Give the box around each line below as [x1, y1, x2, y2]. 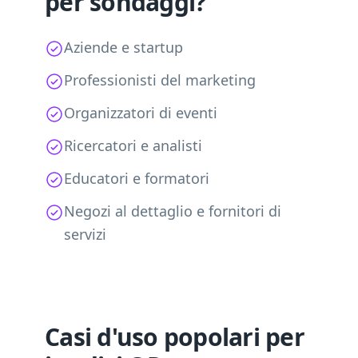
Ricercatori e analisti [64, 136, 202, 155]
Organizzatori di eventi [64, 103, 217, 122]
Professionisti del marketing [64, 70, 256, 89]
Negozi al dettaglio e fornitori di [64, 201, 281, 221]
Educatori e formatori [64, 169, 209, 188]
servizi [64, 225, 106, 244]
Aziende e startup [64, 38, 183, 57]
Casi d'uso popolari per [45, 320, 304, 353]
